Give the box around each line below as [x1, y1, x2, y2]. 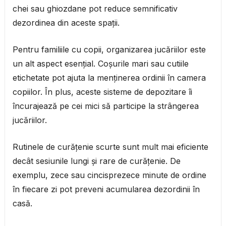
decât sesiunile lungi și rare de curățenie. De [12, 156, 181, 166]
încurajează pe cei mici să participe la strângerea [12, 101, 199, 111]
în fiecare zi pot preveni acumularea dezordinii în [12, 184, 200, 195]
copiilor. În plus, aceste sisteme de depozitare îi [12, 87, 192, 97]
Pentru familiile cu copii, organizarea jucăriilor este [12, 44, 206, 55]
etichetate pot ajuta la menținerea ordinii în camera [12, 73, 206, 83]
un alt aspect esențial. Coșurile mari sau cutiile [12, 59, 189, 69]
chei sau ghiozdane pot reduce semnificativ [12, 4, 178, 14]
